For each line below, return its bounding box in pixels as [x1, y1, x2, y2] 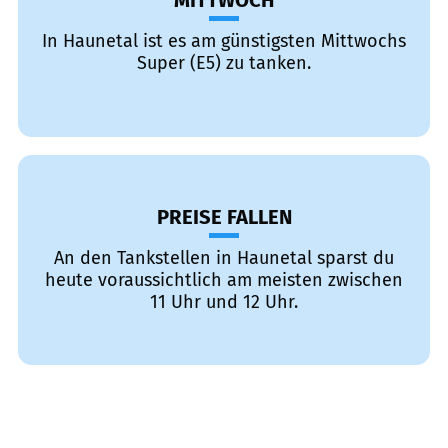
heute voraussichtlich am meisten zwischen [45, 269, 403, 291]
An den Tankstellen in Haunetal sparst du [54, 247, 394, 269]
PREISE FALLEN [156, 205, 292, 229]
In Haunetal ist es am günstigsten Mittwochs [42, 30, 406, 52]
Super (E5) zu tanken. [137, 52, 311, 74]
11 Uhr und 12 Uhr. [150, 291, 298, 313]
